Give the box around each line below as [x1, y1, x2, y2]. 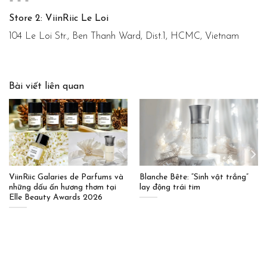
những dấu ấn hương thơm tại [8, 184, 116, 192]
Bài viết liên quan [9, 82, 84, 92]
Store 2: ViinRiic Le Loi [9, 14, 108, 24]
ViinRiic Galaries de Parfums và [8, 173, 123, 182]
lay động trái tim [139, 184, 200, 192]
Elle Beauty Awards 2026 [8, 194, 103, 202]
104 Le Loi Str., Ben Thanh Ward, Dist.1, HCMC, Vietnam [9, 32, 239, 42]
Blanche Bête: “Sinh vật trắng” [139, 173, 249, 182]
